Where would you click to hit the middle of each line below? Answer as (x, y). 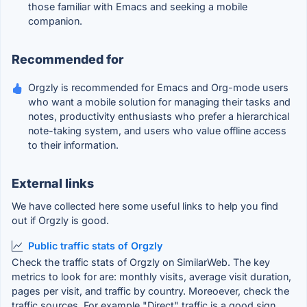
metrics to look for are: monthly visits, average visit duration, (151, 276)
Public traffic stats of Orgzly (95, 246)
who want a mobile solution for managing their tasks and (159, 102)
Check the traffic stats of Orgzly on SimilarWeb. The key (141, 262)
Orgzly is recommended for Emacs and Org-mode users (158, 88)
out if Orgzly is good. (60, 221)
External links (53, 184)
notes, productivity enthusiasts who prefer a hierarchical (159, 116)
